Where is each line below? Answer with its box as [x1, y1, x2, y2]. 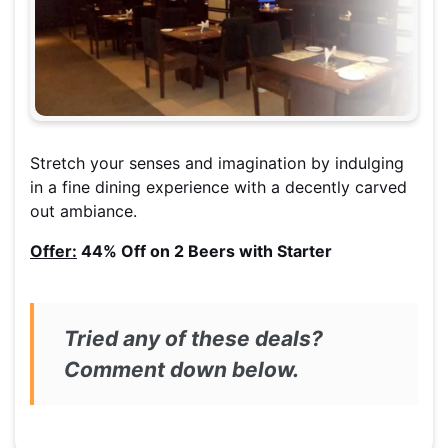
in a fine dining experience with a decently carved [30, 177, 407, 198]
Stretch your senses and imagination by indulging [30, 153, 404, 174]
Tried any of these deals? [64, 326, 323, 352]
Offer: [30, 241, 77, 262]
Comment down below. [64, 357, 299, 383]
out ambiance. [30, 201, 142, 222]
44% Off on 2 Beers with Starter [77, 241, 332, 262]
